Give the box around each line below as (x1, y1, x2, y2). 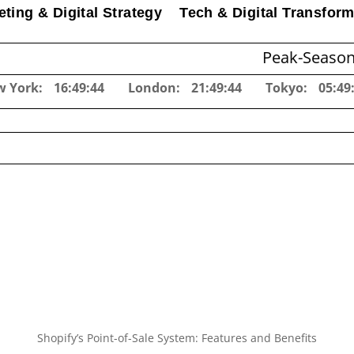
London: (127, 78, 183, 96)
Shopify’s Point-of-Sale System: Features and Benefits (37, 330, 317, 346)
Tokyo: (265, 78, 311, 96)
